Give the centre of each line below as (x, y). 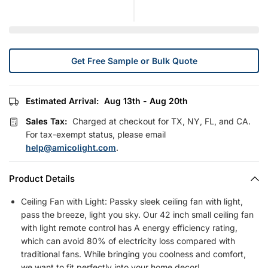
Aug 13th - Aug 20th (146, 101)
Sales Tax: (47, 121)
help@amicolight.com (71, 148)
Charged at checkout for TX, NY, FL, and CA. (161, 121)
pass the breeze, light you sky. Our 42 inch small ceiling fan (137, 215)
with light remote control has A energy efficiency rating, (129, 228)
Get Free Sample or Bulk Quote (134, 60)
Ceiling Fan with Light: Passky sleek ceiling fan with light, (132, 202)
